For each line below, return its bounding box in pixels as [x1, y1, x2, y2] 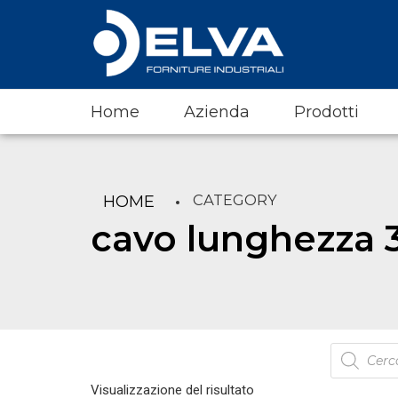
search [330, 356, 378, 375]
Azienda [184, 102, 250, 122]
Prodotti [294, 102, 359, 122]
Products [330, 340, 394, 359]
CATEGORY [193, 191, 277, 209]
